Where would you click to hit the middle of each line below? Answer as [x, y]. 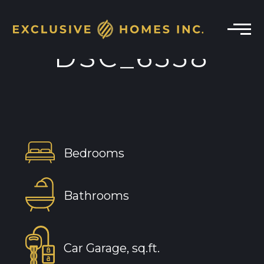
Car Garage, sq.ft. [111, 248]
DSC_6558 [132, 57]
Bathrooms [96, 195]
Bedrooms [94, 154]
